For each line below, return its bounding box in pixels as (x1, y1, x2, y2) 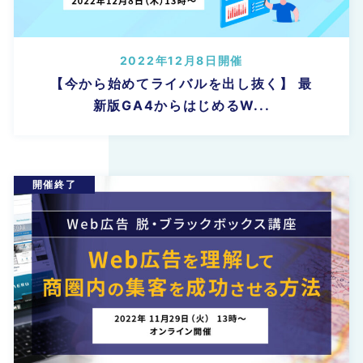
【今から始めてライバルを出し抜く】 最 (49, 75, 314, 92)
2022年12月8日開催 (119, 53, 244, 67)
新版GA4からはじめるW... (92, 96, 271, 113)
